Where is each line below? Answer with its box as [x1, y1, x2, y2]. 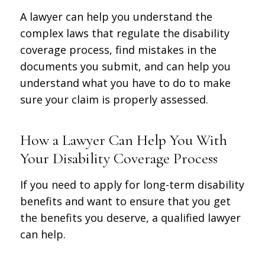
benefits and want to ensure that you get [20, 193, 231, 208]
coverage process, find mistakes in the [20, 42, 216, 57]
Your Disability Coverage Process [20, 148, 218, 167]
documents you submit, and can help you [20, 59, 231, 73]
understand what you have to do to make [20, 75, 231, 90]
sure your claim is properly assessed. [20, 92, 208, 106]
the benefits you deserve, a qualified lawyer [20, 210, 241, 225]
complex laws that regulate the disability [20, 25, 230, 40]
